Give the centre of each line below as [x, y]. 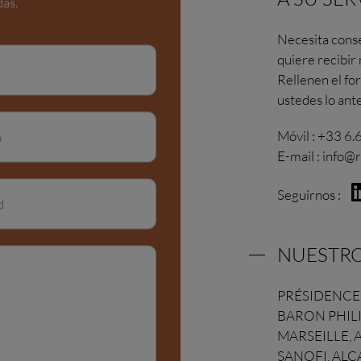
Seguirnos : [310, 194]
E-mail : [300, 156]
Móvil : [297, 135]
